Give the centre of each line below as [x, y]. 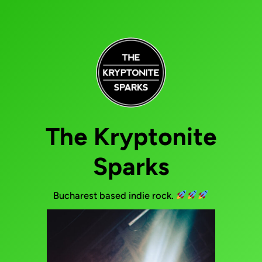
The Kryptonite [131, 136]
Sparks [131, 166]
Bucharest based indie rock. [114, 195]
